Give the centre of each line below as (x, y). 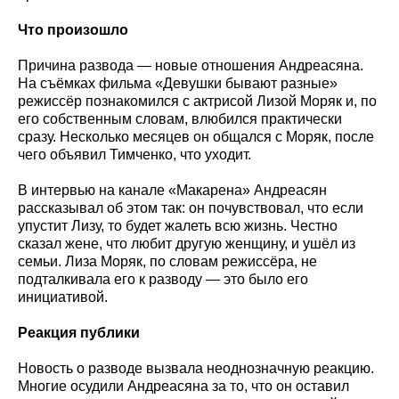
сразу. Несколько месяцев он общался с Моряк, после (196, 136)
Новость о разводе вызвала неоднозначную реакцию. (196, 368)
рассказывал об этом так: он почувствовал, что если (191, 208)
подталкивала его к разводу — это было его (163, 279)
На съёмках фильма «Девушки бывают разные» (178, 83)
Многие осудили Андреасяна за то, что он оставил (183, 386)
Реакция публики (79, 332)
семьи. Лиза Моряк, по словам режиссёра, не (167, 261)
